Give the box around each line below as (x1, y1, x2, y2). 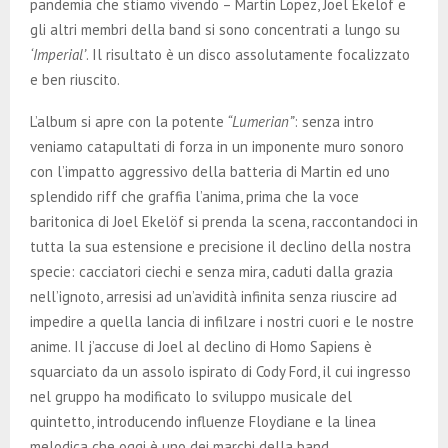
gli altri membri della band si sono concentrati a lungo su (30, 19, 400, 39)
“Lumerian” (224, 111, 294, 131)
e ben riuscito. (30, 69, 120, 89)
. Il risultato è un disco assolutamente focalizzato (86, 44, 410, 64)
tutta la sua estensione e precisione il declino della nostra (30, 236, 411, 256)
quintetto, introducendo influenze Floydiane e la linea (30, 411, 376, 431)
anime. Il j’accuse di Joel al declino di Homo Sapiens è (30, 336, 372, 356)
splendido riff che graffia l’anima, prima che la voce (30, 186, 359, 206)
